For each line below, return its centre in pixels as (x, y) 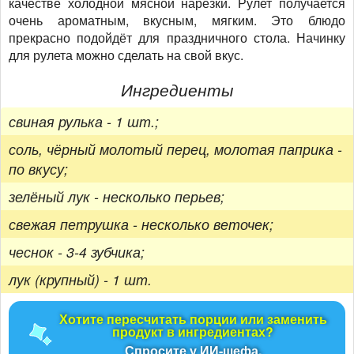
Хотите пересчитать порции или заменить (193, 318)
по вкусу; (38, 168)
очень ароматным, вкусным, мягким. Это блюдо (177, 21)
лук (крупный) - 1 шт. (80, 279)
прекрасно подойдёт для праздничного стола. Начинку (177, 38)
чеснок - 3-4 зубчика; (77, 251)
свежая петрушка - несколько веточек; (141, 224)
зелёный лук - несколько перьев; (117, 196)
